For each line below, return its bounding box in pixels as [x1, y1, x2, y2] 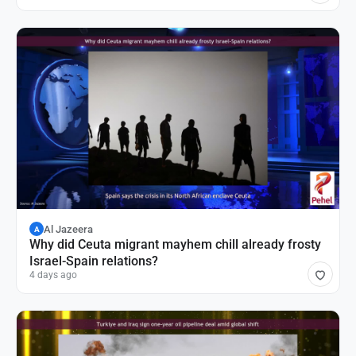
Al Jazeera [44, 222, 93, 235]
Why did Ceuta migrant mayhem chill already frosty [29, 237, 321, 253]
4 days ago [29, 269, 77, 281]
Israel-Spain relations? [29, 253, 158, 269]
